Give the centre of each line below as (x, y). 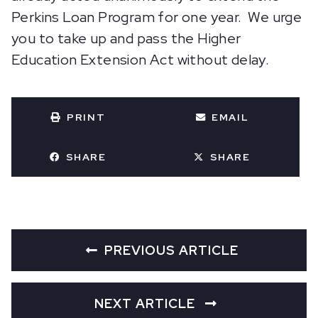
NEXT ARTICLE (147, 303)
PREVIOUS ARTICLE (171, 250)
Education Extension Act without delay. (141, 60)
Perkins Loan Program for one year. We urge (157, 17)
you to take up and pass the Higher (126, 38)
